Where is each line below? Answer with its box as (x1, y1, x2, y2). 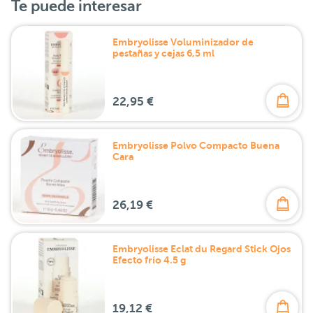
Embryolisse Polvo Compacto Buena (112, 139, 279, 151)
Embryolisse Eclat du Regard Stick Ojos (112, 242, 291, 254)
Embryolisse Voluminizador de (112, 36, 254, 48)
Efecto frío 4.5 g (112, 254, 186, 265)
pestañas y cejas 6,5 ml (112, 47, 214, 59)
